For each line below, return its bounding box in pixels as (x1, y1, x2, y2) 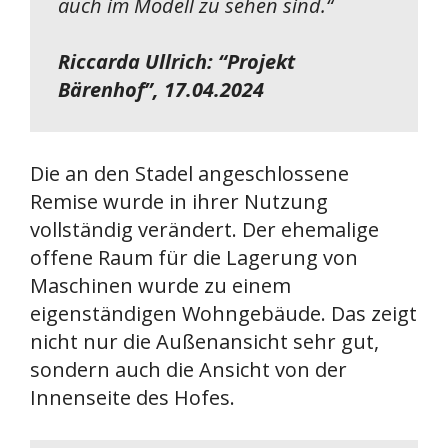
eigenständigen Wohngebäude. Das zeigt (30, 299, 417, 327)
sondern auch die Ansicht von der (30, 355, 347, 383)
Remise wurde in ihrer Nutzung (30, 187, 328, 215)
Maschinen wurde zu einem (30, 271, 291, 299)
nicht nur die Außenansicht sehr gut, (30, 327, 379, 355)
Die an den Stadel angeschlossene (30, 159, 349, 187)
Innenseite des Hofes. (30, 383, 235, 411)
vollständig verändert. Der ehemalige (30, 215, 379, 243)
